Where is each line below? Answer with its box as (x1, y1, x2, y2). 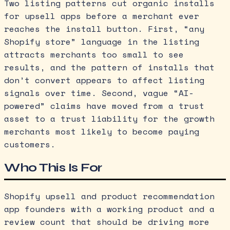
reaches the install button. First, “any (4, 22, 204, 35)
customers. (4, 138, 55, 150)
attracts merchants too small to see (4, 48, 184, 61)
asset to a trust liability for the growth (4, 112, 215, 125)
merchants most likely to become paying (4, 125, 199, 138)
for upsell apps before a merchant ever (4, 9, 199, 22)
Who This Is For (4, 160, 102, 175)
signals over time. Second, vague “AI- (4, 86, 194, 99)
